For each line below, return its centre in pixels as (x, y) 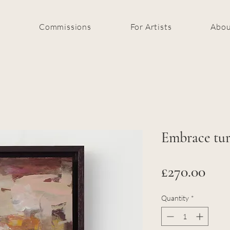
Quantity (175, 198)
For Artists (151, 27)
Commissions (65, 27)
